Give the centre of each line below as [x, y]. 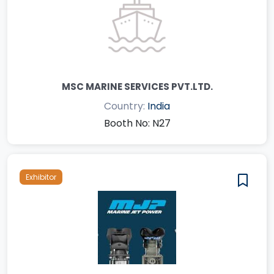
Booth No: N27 [137, 123]
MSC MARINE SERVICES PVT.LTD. [137, 86]
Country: [126, 106]
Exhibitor [41, 177]
